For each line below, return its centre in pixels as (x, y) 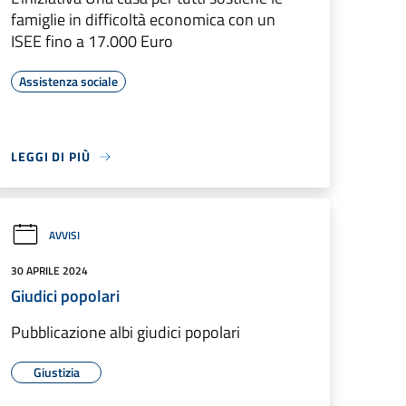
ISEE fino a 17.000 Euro (92, 41)
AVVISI (64, 235)
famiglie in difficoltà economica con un (143, 19)
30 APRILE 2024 (49, 271)
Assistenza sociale (68, 81)
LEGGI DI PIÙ (51, 156)
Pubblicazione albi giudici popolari (126, 332)
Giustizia (56, 372)
